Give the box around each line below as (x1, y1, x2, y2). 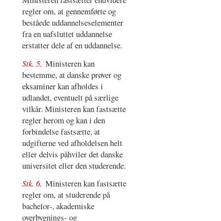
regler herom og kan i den (22, 114, 105, 126)
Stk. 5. (22, 57, 44, 69)
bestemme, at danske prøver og (22, 69, 121, 80)
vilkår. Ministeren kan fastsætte (22, 103, 126, 114)
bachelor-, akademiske (22, 200, 94, 212)
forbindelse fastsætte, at (22, 125, 100, 137)
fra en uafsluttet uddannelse (22, 28, 112, 40)
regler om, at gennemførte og (22, 5, 116, 17)
